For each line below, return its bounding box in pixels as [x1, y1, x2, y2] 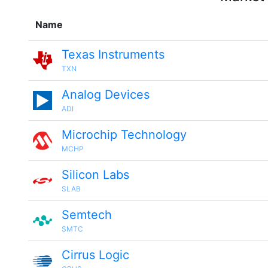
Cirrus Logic [62, 248, 129, 262]
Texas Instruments [62, 47, 165, 62]
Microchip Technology [62, 127, 187, 142]
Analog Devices [62, 87, 150, 102]
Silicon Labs [62, 167, 129, 182]
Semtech [62, 208, 112, 222]
